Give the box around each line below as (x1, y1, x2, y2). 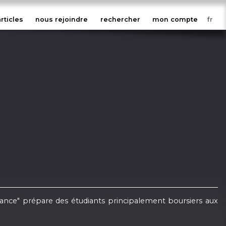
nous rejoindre (35, 16, 88, 24)
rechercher (100, 16, 140, 24)
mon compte (152, 16, 198, 24)
